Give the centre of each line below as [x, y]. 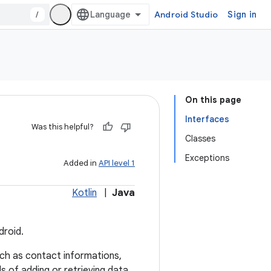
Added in [81, 163]
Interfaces [207, 119]
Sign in [242, 15]
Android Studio [186, 15]
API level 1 [117, 163]
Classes [200, 139]
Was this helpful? [63, 127]
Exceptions [207, 158]
